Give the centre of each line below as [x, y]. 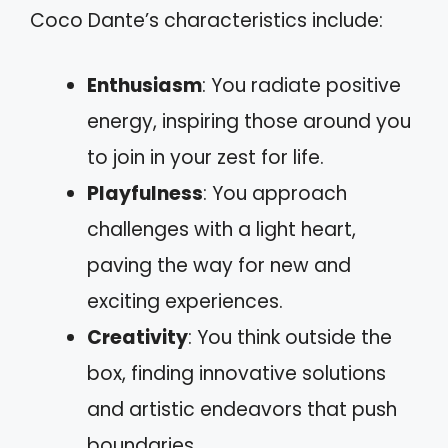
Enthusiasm [144, 85]
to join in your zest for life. [205, 157]
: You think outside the [290, 337]
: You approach [275, 193]
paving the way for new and [219, 265]
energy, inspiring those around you [249, 121]
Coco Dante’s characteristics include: [206, 20]
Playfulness [145, 193]
